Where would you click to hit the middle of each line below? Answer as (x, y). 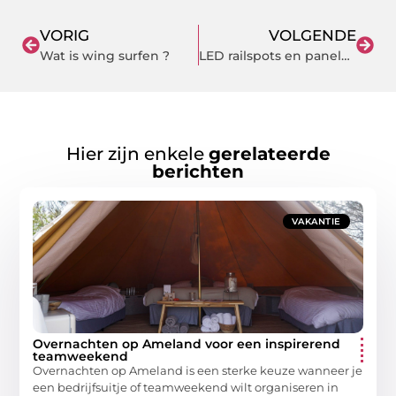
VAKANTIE (316, 222)
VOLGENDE (312, 35)
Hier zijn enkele (137, 154)
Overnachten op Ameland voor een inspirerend (187, 344)
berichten (198, 172)
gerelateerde (269, 154)
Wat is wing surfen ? (105, 56)
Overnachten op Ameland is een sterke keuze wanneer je (198, 371)
